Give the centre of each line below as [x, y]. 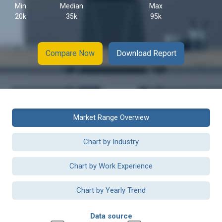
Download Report [146, 53]
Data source [111, 216]
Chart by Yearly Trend [111, 190]
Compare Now [70, 53]
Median [72, 6]
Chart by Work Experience [111, 166]
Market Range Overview [111, 117]
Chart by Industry [111, 142]
